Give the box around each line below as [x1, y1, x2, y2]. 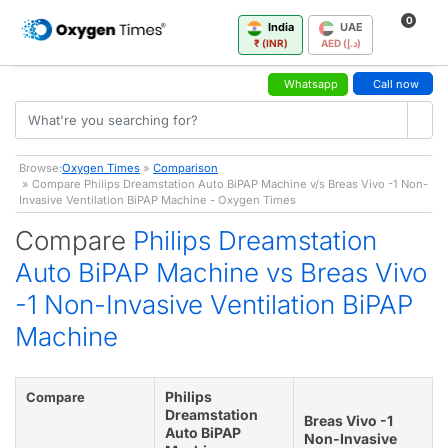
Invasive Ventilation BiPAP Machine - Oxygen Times [19, 192, 296, 207]
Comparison [153, 160, 218, 175]
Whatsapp [284, 76, 338, 91]
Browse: [19, 160, 62, 175]
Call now [373, 76, 419, 91]
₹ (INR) [253, 36, 288, 49]
